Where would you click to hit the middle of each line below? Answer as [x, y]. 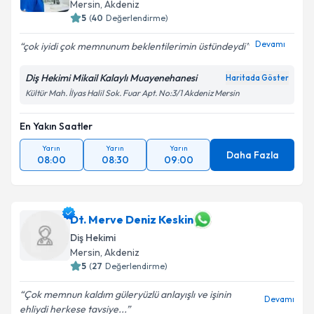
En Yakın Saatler [56, 126]
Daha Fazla [252, 155]
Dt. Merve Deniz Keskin [132, 219]
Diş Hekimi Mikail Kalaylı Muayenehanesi [111, 78]
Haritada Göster [257, 78]
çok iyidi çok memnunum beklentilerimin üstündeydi [134, 46]
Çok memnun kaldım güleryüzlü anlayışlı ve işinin [128, 294]
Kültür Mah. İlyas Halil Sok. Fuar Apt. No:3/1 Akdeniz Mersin [132, 93]
